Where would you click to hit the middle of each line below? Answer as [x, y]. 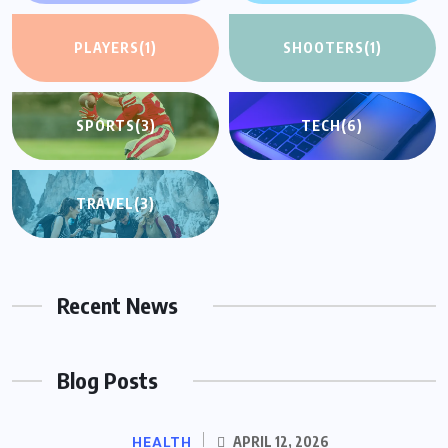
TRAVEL [105, 203]
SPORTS [105, 125]
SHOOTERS [323, 47]
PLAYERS [107, 47]
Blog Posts [107, 380]
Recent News [117, 305]
